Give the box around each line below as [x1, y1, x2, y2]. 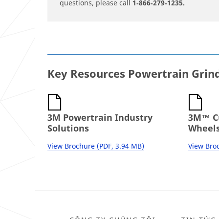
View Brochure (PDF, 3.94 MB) [47, 141, 144, 151]
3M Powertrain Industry [47, 111, 153, 123]
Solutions [47, 122, 89, 134]
